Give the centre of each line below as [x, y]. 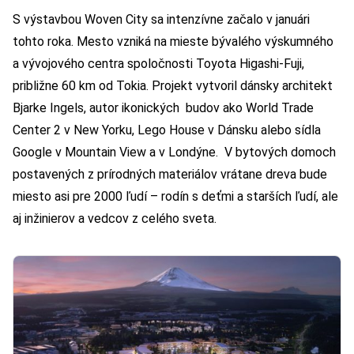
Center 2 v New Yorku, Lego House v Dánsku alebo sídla [167, 130]
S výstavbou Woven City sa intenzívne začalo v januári [161, 19]
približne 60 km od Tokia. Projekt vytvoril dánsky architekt [173, 85]
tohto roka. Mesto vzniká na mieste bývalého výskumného [173, 41]
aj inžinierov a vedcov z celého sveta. [115, 218]
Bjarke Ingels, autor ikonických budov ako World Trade [163, 107]
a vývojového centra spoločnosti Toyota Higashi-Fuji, [158, 63]
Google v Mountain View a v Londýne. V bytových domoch [174, 152]
